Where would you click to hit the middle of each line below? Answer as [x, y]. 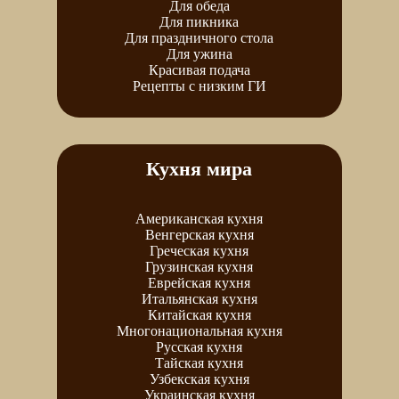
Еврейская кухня [199, 282]
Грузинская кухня [199, 266]
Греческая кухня [199, 250]
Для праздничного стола [199, 37]
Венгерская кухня [199, 234]
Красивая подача [199, 69]
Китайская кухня [199, 314]
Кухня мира [199, 168]
